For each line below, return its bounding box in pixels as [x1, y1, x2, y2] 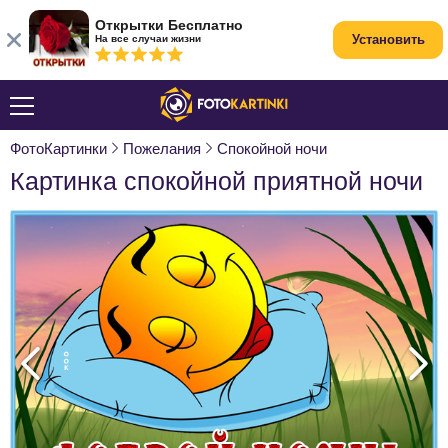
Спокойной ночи [217, 140, 327, 157]
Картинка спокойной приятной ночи [10, 167, 423, 195]
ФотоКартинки [10, 140, 107, 157]
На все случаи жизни [95, 33, 201, 44]
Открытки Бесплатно [95, 17, 243, 33]
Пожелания [123, 140, 201, 157]
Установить [351, 32, 425, 47]
